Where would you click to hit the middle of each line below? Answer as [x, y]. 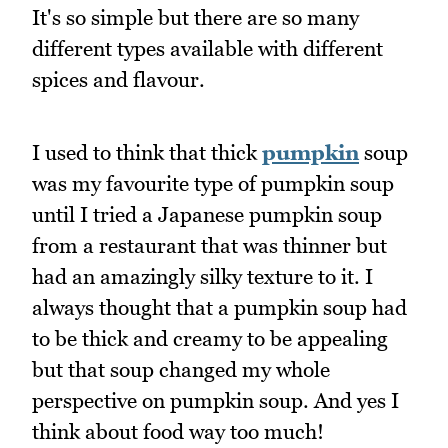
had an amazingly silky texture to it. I [202, 276]
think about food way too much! [178, 431]
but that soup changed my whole [181, 369]
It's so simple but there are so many [195, 17]
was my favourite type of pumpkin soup [213, 183]
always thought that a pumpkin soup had [219, 307]
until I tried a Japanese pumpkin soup [207, 214]
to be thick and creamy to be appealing [210, 338]
